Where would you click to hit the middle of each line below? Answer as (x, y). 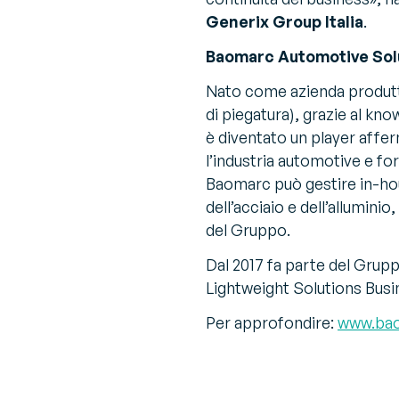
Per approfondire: (272, 323)
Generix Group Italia (285, 21)
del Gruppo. (248, 229)
